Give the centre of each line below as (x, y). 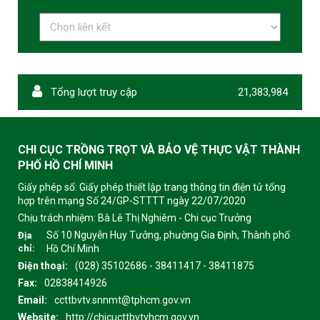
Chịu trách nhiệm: (58, 217)
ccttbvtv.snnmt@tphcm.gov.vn (122, 300)
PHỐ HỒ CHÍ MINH (65, 165)
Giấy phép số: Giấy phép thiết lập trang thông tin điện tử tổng (152, 187)
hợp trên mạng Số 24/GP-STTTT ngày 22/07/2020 (132, 200)
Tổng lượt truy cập (92, 92)
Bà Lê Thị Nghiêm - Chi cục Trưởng (175, 217)
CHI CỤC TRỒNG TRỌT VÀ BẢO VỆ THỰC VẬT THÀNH (159, 149)
